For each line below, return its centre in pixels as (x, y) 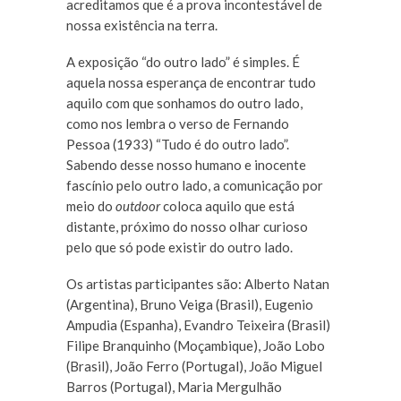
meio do (91, 206)
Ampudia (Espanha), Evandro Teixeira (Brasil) (198, 325)
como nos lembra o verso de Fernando (178, 124)
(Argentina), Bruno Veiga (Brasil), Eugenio (190, 305)
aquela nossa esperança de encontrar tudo (191, 83)
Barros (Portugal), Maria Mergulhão (174, 387)
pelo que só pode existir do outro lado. (179, 247)
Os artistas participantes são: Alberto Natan (198, 284)
